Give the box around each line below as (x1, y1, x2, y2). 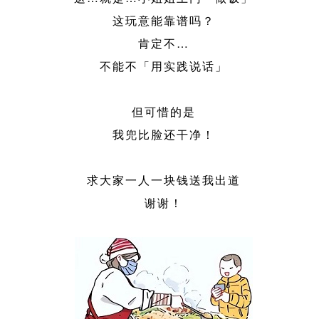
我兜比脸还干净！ (113, 126, 216, 143)
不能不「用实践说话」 (100, 58, 229, 75)
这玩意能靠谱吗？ (113, 12, 216, 29)
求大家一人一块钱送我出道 (87, 172, 241, 189)
